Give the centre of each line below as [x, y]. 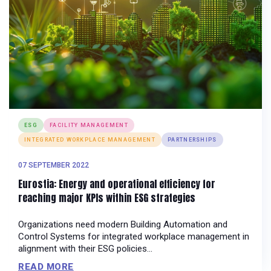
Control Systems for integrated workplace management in [134, 237]
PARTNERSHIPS [192, 140]
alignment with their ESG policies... [85, 249]
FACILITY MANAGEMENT [89, 126]
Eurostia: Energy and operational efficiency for [117, 184]
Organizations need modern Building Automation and [123, 225]
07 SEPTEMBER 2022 [54, 165]
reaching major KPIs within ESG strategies [107, 198]
